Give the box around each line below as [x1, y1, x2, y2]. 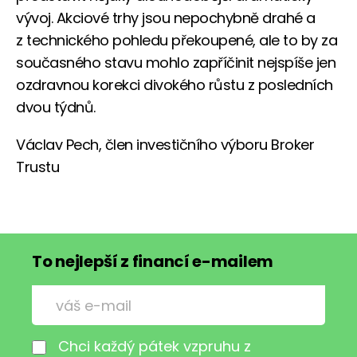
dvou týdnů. [16, 97, 96, 118]
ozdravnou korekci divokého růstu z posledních [16, 75, 333, 96]
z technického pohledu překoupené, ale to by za [16, 30, 337, 51]
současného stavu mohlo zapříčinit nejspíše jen [16, 53, 335, 73]
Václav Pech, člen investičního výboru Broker [16, 135, 314, 155]
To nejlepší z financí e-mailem [32, 250, 273, 273]
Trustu [16, 157, 59, 178]
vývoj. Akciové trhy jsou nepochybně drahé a [16, 8, 316, 29]
